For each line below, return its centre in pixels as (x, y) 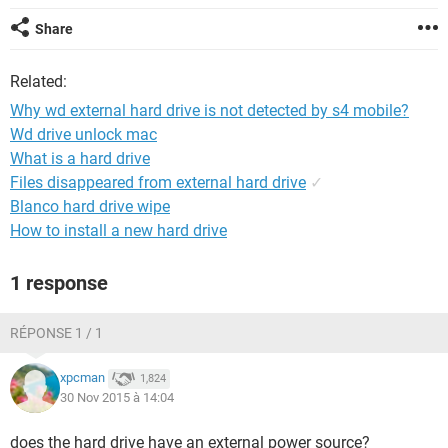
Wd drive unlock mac (83, 134)
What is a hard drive (80, 158)
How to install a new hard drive (118, 230)
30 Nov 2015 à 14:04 (117, 397)
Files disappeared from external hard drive (158, 182)
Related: (38, 81)
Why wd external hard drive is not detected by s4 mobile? (209, 110)
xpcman (82, 378)
